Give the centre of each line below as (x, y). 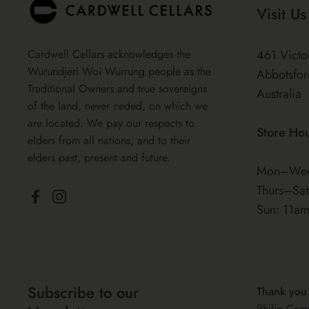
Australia (279, 94)
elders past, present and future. (99, 157)
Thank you (282, 291)
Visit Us (281, 14)
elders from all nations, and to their (109, 140)
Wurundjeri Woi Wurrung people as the (119, 71)
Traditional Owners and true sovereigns (117, 88)
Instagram (81, 205)
